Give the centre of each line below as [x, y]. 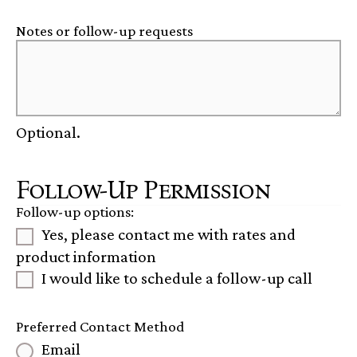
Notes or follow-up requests [104, 31]
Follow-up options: [75, 212]
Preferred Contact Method [100, 327]
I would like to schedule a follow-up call [177, 277]
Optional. [48, 132]
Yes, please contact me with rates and [169, 234]
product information [86, 256]
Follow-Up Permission [143, 190]
